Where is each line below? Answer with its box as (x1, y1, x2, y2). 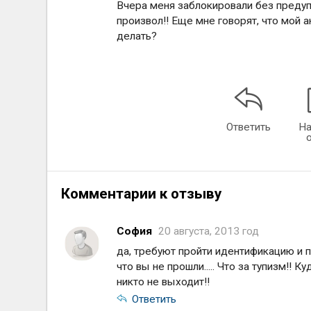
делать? (117, 30, 158, 42)
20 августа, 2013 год (158, 225, 260, 237)
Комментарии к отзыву (61, 185, 222, 202)
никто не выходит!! (117, 276, 210, 288)
